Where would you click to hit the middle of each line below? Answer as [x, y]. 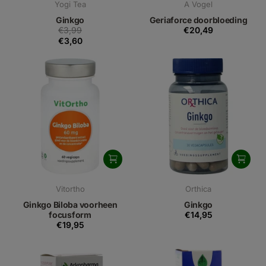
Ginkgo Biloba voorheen [70, 205]
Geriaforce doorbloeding [198, 20]
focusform [70, 215]
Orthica [198, 189]
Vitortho [70, 189]
